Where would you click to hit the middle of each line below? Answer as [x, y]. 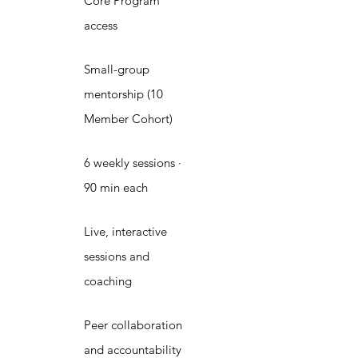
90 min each [116, 188]
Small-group [117, 70]
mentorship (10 [123, 94]
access [101, 26]
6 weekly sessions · [133, 163]
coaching [108, 281]
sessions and [117, 257]
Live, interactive [125, 232]
